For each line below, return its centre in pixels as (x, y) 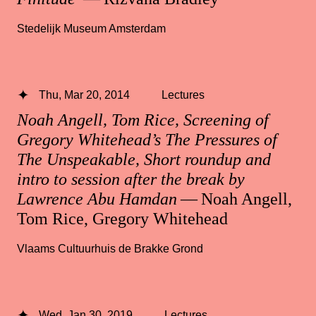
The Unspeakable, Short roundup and (144, 160)
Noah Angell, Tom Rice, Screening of (143, 120)
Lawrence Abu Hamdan (97, 199)
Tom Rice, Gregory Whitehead (122, 219)
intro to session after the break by (131, 180)
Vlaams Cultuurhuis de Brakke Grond (110, 249)
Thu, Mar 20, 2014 (84, 95)
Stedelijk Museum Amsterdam (91, 29)
